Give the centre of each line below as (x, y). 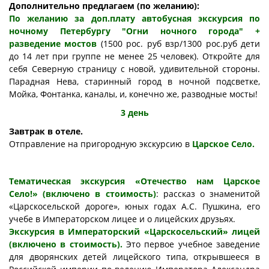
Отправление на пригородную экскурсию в (101, 144)
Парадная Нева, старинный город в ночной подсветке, (134, 82)
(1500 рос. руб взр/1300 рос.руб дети (179, 44)
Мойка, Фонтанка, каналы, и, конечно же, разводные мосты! (134, 94)
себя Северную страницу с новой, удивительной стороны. (134, 69)
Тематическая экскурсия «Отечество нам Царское (134, 181)
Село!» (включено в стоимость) (83, 194)
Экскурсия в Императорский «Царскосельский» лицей (134, 232)
